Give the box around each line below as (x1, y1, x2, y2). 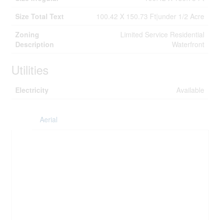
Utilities (11, 61, 49, 78)
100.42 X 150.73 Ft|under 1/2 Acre (96, 11, 205, 21)
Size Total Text (15, 11, 64, 21)
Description (15, 39, 55, 49)
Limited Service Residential (120, 29, 205, 39)
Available (176, 85, 205, 95)
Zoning (15, 29, 40, 39)
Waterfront (172, 39, 205, 49)
